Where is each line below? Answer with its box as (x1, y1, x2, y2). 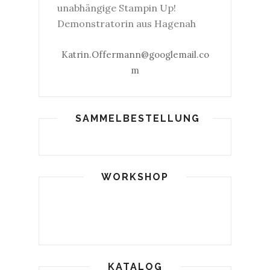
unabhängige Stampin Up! (57, 2, 176, 14)
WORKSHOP (101, 171, 169, 183)
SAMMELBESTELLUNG (75, 113, 200, 124)
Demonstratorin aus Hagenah (57, 17, 196, 30)
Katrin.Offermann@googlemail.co (61, 49, 209, 60)
